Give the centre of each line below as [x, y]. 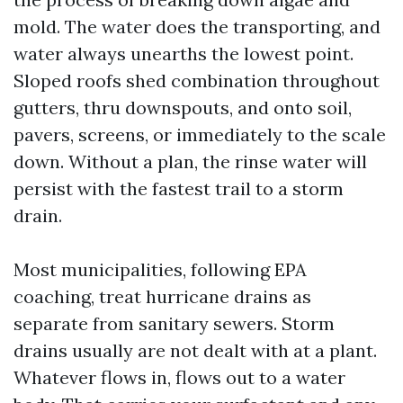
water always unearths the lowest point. [184, 54]
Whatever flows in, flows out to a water [179, 377]
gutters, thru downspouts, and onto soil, [183, 107]
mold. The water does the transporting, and [197, 27]
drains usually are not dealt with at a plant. [195, 350]
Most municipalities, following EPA [160, 269]
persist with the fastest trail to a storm [179, 188]
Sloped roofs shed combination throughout [197, 81]
